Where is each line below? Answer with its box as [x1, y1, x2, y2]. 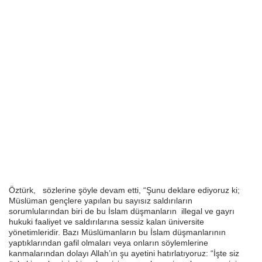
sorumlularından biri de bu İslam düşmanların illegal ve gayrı [9, 206, 235, 216]
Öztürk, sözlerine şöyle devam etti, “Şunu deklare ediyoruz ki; [9, 185, 240, 195]
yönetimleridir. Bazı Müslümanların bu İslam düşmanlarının [9, 227, 226, 237]
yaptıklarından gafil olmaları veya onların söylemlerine [9, 238, 208, 247]
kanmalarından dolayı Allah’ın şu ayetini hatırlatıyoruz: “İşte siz [9, 249, 239, 258]
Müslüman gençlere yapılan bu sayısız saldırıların [9, 196, 192, 205]
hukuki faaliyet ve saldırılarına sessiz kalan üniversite [9, 217, 204, 226]
